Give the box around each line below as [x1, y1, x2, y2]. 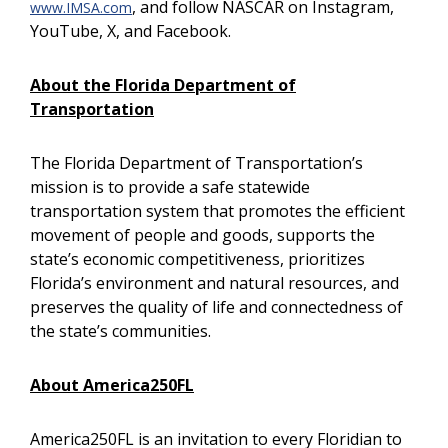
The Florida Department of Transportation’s [30, 152, 363, 174]
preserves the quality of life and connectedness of [30, 296, 403, 318]
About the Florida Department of [30, 74, 296, 96]
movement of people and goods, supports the [30, 224, 375, 246]
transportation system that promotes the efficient [30, 200, 405, 222]
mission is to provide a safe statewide [30, 176, 310, 198]
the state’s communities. [30, 320, 211, 342]
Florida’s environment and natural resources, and [30, 272, 399, 294]
